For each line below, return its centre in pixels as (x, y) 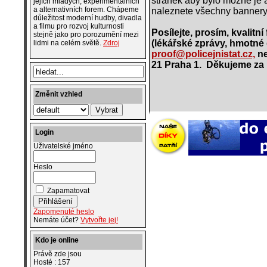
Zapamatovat (67, 191)
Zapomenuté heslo (64, 212)
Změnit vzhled (59, 94)
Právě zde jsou (58, 254)
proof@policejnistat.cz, (203, 54)
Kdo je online (57, 240)
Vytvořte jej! (99, 220)
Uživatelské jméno (63, 146)
